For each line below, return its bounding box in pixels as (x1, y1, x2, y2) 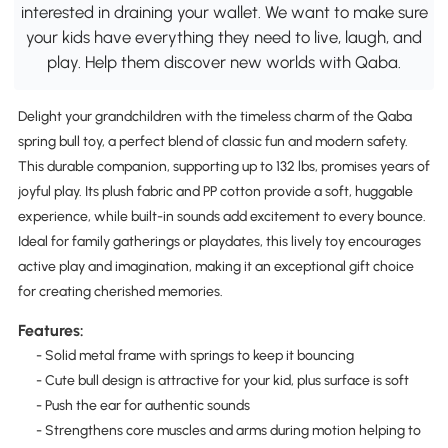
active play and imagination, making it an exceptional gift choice (17, 257, 414, 275)
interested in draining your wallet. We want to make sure (20, 2, 428, 23)
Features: (17, 321, 84, 341)
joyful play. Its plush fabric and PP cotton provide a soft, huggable (17, 182, 413, 200)
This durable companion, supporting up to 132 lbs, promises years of (17, 157, 430, 175)
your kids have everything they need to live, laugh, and (26, 27, 422, 48)
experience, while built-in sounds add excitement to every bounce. (17, 207, 426, 225)
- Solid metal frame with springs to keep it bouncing (35, 347, 354, 365)
